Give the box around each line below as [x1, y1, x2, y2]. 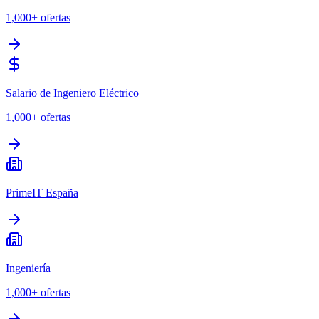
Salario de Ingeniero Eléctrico [6, 87, 139, 100]
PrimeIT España [6, 187, 78, 199]
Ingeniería [6, 262, 51, 275]
